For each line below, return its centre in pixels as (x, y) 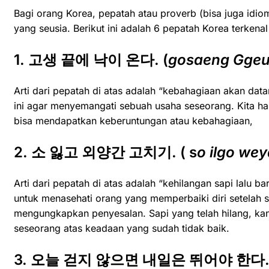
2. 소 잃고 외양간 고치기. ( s (105, 153)
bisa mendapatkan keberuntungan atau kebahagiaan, (133, 121)
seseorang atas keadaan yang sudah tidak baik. (122, 228)
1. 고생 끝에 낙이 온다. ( (91, 60)
